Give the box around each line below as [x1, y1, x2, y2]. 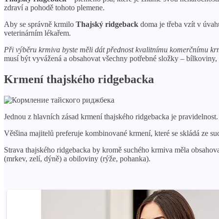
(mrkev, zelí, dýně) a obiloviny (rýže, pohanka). [4, 154, 151, 163]
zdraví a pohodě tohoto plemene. [4, 3, 105, 12]
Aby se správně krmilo [4, 20, 76, 28]
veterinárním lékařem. [4, 28, 71, 37]
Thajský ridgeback [76, 20, 138, 28]
